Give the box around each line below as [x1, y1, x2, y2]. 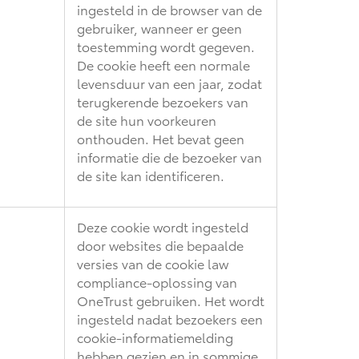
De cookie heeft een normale [77, 54, 250, 74]
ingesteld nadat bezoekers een [77, 309, 263, 328]
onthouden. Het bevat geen [77, 128, 244, 147]
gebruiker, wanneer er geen [77, 18, 242, 37]
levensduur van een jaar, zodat [77, 73, 262, 92]
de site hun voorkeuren [77, 110, 216, 129]
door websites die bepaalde [77, 235, 244, 254]
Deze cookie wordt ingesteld [77, 216, 248, 236]
